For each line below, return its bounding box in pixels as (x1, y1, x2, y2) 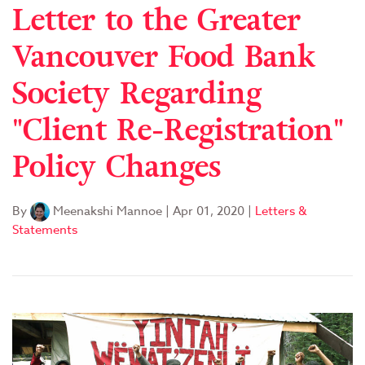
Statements (12, 221, 77, 240)
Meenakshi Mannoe (50, 201, 162, 220)
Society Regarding (12, 73, 262, 117)
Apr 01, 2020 (173, 201, 244, 220)
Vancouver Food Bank (12, 36, 316, 80)
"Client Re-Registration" (12, 109, 344, 153)
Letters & (255, 201, 307, 220)
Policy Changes (12, 146, 221, 190)
